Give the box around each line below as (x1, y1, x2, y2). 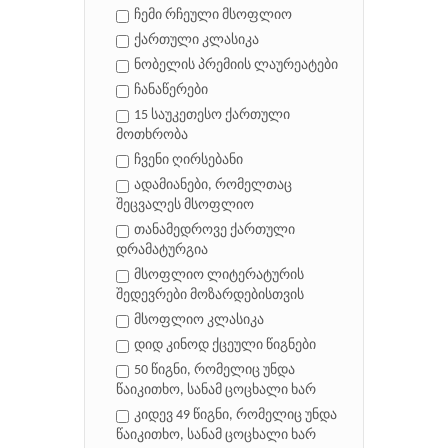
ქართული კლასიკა (134, 33, 259, 49)
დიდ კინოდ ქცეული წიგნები (134, 338, 316, 354)
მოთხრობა (116, 128, 188, 144)
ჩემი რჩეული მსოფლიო (134, 8, 292, 24)
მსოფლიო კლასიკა (134, 313, 264, 329)
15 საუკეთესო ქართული (134, 108, 290, 124)
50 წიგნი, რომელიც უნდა (134, 363, 295, 379)
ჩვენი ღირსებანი (134, 153, 243, 169)
